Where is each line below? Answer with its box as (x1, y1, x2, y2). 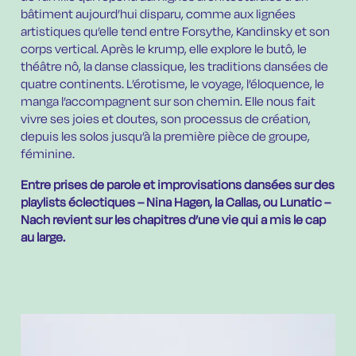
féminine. (21, 147, 75, 161)
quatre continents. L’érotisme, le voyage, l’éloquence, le (21, 77, 325, 91)
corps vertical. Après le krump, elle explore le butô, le (21, 42, 308, 56)
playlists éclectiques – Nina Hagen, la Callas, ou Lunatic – (21, 196, 331, 211)
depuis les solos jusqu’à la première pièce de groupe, (21, 130, 311, 144)
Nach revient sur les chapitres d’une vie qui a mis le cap (21, 214, 327, 228)
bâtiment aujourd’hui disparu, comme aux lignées (21, 7, 296, 21)
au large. (21, 231, 66, 246)
